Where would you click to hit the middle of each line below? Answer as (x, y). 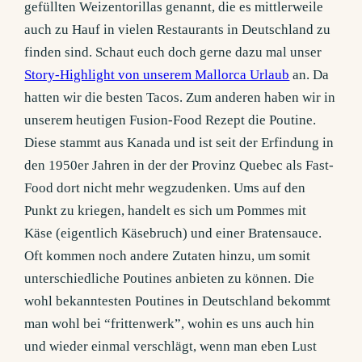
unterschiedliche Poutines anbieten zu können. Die (170, 279)
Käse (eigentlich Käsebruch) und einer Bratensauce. (173, 234)
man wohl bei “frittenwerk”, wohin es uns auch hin (170, 324)
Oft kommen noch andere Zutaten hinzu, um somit (168, 256)
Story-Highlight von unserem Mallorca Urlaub (157, 75)
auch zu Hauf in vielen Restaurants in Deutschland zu (178, 30)
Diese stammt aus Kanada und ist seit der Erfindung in (179, 143)
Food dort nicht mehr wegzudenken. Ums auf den (165, 188)
